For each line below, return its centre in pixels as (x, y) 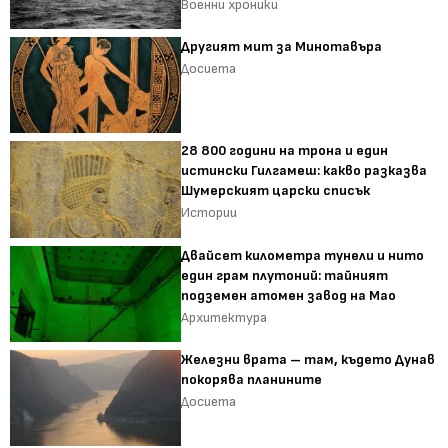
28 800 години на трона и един (285, 151)
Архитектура (224, 317)
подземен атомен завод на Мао (289, 295)
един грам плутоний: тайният (285, 275)
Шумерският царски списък (276, 191)
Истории (209, 213)
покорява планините (252, 380)
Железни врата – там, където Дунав (308, 360)
